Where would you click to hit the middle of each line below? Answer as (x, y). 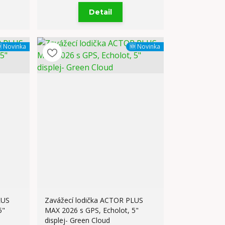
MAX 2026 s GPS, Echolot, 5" (92, 210)
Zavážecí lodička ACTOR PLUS (94, 200)
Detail (101, 12)
